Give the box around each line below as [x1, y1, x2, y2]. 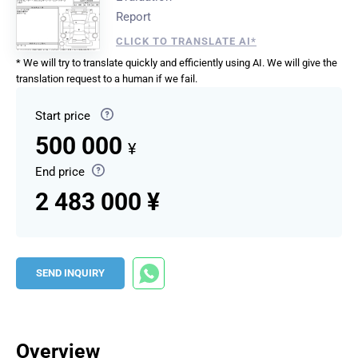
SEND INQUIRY [36, 267, 105, 279]
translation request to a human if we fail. [16, 73, 197, 85]
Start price [35, 109, 93, 123]
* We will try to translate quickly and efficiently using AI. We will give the [16, 57, 337, 69]
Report [116, 10, 151, 24]
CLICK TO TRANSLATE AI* [116, 35, 257, 47]
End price [35, 165, 85, 179]
